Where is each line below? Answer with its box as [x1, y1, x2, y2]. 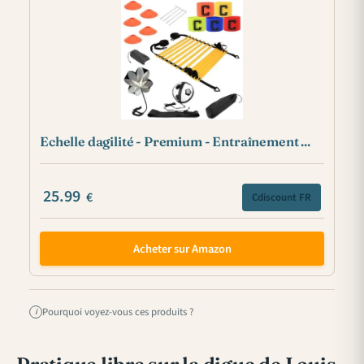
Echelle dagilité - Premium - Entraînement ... [40, 133, 310, 150]
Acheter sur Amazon [132, 240, 232, 258]
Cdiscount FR [252, 189, 311, 205]
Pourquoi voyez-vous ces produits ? [42, 304, 193, 319]
